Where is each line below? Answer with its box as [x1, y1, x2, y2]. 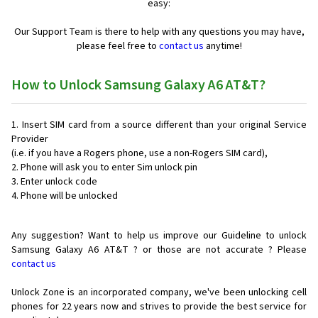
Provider [11, 132, 48, 147]
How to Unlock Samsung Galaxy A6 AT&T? [11, 75, 265, 96]
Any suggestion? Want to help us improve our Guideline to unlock [11, 229, 307, 243]
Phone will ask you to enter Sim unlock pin [21, 160, 197, 175]
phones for [11, 300, 59, 314]
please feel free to [76, 39, 159, 54]
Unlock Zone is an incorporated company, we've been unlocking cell [11, 285, 307, 300]
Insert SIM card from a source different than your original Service [21, 118, 307, 133]
